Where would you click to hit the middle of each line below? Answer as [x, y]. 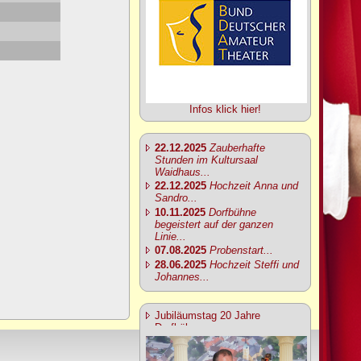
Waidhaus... [183, 172]
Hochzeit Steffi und [254, 264]
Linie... [170, 236]
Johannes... [182, 276]
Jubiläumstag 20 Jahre [207, 315]
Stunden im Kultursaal [206, 160]
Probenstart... [241, 251]
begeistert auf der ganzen [214, 224]
